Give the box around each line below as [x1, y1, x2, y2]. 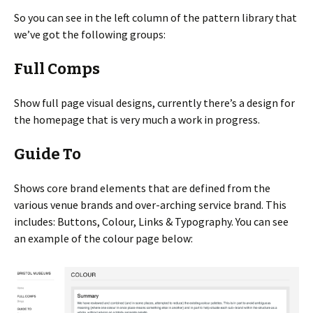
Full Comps [14, 59, 100, 79]
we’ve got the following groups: [14, 27, 166, 42]
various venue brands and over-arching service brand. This [14, 198, 286, 212]
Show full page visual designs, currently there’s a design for [14, 96, 295, 110]
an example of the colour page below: [14, 231, 193, 246]
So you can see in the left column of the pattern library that [14, 10, 297, 25]
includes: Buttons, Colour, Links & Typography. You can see [14, 214, 289, 229]
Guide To [14, 145, 81, 164]
